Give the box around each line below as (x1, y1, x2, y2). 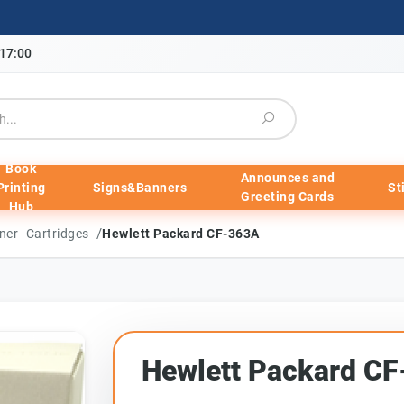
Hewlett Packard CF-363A (102, 226, 260, 241)
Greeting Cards (241, 189, 335, 204)
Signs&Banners (92, 179, 188, 195)
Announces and (240, 170, 335, 185)
